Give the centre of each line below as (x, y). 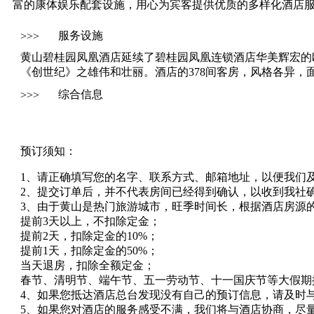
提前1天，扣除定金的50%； (89, 250)
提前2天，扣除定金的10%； (89, 235)
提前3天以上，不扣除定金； (90, 221)
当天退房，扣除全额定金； (88, 265)
